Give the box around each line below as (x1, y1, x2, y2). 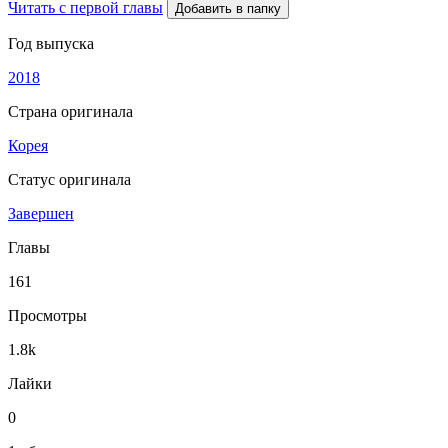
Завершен (8, 205, 74, 222)
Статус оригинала (8, 171, 131, 188)
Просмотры (8, 307, 87, 324)
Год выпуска (8, 35, 94, 52)
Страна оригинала (8, 103, 133, 120)
